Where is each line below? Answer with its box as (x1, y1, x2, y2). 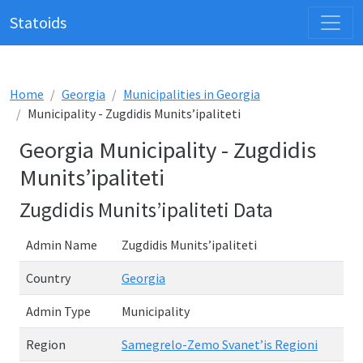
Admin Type (26, 303, 91, 319)
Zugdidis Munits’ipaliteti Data (19, 197, 273, 223)
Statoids (10, 12, 66, 32)
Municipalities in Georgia (123, 86, 260, 102)
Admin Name (26, 237, 97, 253)
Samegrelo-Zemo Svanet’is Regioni (122, 336, 318, 352)
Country (26, 270, 70, 286)
